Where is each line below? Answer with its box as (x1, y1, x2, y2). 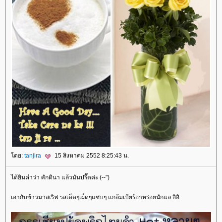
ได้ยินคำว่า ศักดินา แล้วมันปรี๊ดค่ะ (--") (11, 173, 110, 181)
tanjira (24, 152, 43, 160)
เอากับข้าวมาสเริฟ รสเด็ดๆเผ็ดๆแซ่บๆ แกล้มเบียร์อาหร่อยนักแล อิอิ (11, 193, 179, 201)
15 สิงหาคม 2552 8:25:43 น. (53, 152, 129, 160)
